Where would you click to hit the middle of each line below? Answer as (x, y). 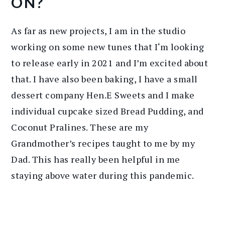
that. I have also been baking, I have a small (104, 79)
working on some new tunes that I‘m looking (108, 46)
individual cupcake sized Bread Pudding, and (107, 111)
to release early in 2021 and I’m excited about (110, 63)
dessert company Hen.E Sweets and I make (103, 95)
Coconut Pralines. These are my (80, 127)
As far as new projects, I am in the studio (98, 30)
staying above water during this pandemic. (103, 175)
